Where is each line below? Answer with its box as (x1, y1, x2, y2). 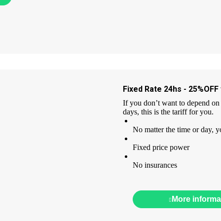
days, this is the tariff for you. (123, 107, 214, 116)
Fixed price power (133, 143, 189, 151)
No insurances (133, 160, 177, 169)
